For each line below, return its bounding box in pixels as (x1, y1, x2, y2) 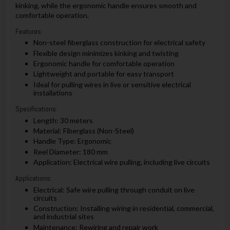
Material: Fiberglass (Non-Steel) (33, 126, 134, 135)
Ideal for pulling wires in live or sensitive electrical (33, 80, 191, 89)
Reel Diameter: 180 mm (33, 147, 108, 156)
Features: (15, 26, 43, 36)
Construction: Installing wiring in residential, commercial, (33, 204, 214, 213)
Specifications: (15, 104, 57, 113)
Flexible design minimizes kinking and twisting (33, 48, 179, 57)
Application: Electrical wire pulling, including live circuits (33, 158, 210, 167)
